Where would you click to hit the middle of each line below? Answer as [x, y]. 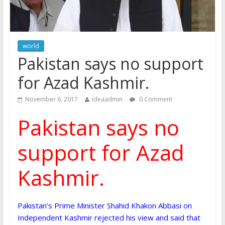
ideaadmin [107, 99]
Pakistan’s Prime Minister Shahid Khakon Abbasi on [104, 206]
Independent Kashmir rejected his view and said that [109, 218]
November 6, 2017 [51, 99]
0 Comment [155, 99]
